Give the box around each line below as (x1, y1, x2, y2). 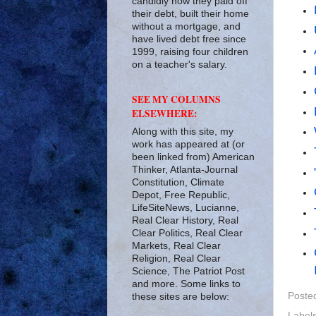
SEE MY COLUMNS (132, 92, 221, 107)
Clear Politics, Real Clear (132, 227, 243, 238)
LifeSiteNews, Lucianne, (132, 202, 239, 213)
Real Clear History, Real (132, 214, 238, 226)
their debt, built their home (132, 8, 249, 19)
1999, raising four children (132, 46, 248, 57)
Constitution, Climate (132, 176, 224, 188)
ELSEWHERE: (132, 106, 197, 121)
